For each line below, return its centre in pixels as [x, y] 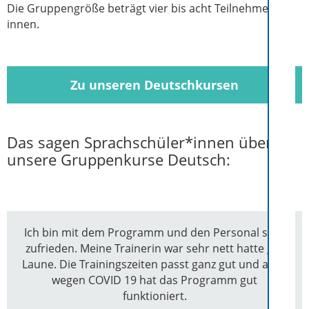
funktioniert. [154, 296]
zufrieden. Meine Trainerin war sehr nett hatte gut [154, 248]
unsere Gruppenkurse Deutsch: [119, 160]
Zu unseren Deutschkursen [154, 85]
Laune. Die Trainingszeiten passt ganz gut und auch [154, 264]
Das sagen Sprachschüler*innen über [139, 143]
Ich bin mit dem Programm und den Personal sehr [154, 232]
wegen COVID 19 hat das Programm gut [154, 280]
